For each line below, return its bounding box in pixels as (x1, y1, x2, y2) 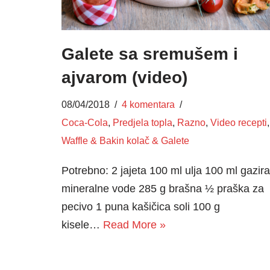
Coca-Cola (61, 116, 108, 128)
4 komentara (122, 98, 175, 110)
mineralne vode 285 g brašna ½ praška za (61, 182, 264, 195)
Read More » (103, 218, 166, 231)
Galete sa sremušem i (61, 44, 238, 63)
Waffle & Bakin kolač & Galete (61, 134, 189, 146)
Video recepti (210, 116, 267, 128)
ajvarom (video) (61, 67, 187, 87)
